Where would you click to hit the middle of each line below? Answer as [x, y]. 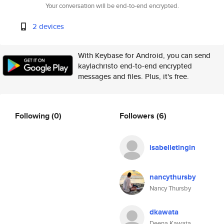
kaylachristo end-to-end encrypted [135, 66]
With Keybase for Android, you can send [144, 55]
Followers [138, 115]
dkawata [164, 212]
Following [33, 115]
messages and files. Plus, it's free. [133, 76]
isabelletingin [172, 147]
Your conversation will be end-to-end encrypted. [112, 6]
